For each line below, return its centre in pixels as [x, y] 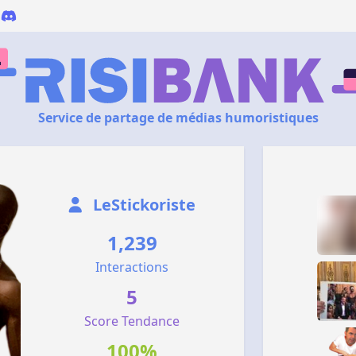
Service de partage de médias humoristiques [178, 118]
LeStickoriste [143, 205]
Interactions [132, 267]
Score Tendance [132, 321]
